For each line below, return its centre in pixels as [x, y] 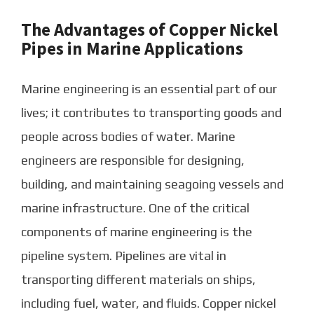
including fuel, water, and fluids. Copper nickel [149, 303]
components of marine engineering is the [137, 232]
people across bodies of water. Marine [128, 137]
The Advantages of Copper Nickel [150, 30]
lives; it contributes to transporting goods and [151, 113]
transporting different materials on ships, [138, 280]
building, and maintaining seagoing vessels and [152, 184]
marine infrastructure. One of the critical [135, 208]
